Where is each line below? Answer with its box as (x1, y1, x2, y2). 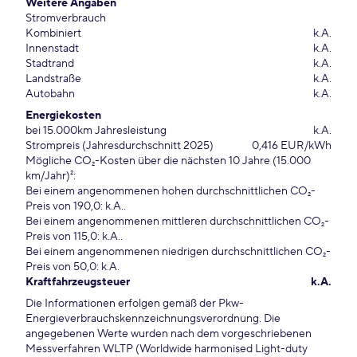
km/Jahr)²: (25, 169, 76, 183)
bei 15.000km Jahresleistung (25, 124, 167, 138)
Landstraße (25, 72, 81, 86)
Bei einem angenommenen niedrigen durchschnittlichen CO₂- (25, 245, 331, 259)
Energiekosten (25, 108, 101, 123)
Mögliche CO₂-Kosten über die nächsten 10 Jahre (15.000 (25, 154, 311, 168)
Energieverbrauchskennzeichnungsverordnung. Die (25, 312, 280, 326)
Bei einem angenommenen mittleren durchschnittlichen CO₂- (25, 214, 329, 229)
